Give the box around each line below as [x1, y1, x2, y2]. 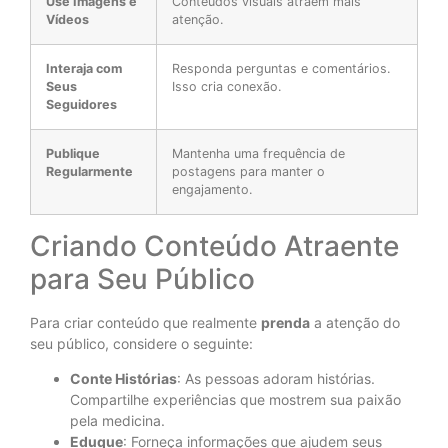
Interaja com [46, 60, 122, 76]
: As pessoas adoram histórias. [177, 370, 375, 388]
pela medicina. [70, 412, 165, 430]
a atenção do [310, 313, 400, 331]
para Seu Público [30, 261, 255, 296]
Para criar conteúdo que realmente [30, 313, 261, 331]
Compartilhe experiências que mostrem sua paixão [70, 391, 401, 409]
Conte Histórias [70, 370, 177, 388]
